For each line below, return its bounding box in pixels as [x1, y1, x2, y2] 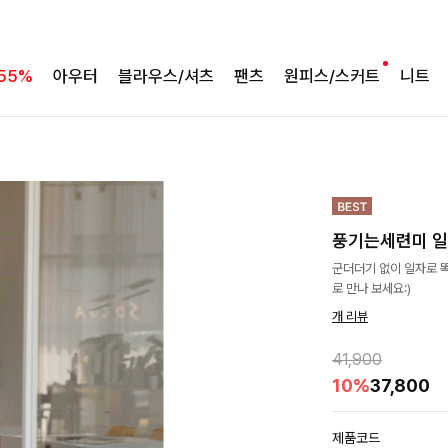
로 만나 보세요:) [332, 281, 411, 296]
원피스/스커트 [284, 66, 380, 87]
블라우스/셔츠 [118, 66, 214, 87]
